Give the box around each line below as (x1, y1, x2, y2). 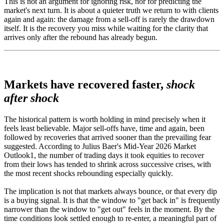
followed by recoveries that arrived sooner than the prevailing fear (4, 133, 211, 142)
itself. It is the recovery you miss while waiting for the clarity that (4, 24, 208, 33)
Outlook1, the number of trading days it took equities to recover (4, 151, 204, 160)
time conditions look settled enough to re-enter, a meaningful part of (4, 214, 216, 223)
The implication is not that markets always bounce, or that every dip (4, 187, 217, 196)
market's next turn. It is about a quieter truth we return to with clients (4, 6, 218, 15)
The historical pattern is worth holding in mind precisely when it (4, 115, 205, 124)
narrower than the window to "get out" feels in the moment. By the (4, 205, 214, 214)
